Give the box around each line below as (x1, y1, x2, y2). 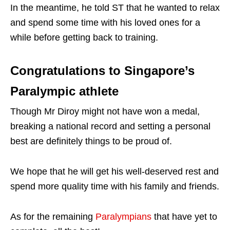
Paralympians (95, 211, 151, 222)
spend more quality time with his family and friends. (10, 181, 219, 191)
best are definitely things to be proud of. (10, 136, 172, 146)
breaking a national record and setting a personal (10, 121, 210, 131)
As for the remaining (10, 211, 95, 222)
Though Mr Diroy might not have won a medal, (10, 106, 200, 117)
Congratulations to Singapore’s (10, 63, 195, 78)
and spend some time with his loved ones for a (10, 17, 200, 28)
